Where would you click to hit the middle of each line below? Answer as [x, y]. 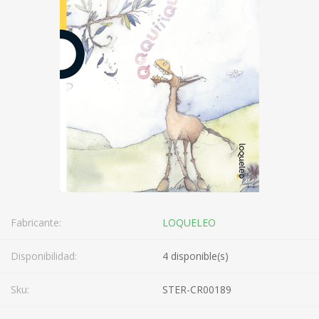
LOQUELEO [189, 223]
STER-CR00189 [197, 289]
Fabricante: [36, 223]
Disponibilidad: [44, 256]
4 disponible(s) [195, 256]
